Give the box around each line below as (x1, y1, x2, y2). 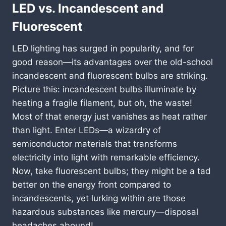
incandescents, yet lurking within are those (12, 193, 186, 203)
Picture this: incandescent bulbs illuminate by (12, 84, 196, 94)
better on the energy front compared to (12, 179, 171, 190)
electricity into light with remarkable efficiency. (12, 152, 200, 162)
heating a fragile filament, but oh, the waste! (12, 97, 192, 108)
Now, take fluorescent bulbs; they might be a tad (12, 165, 211, 176)
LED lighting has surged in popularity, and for (12, 43, 194, 53)
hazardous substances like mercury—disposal (12, 206, 198, 217)
